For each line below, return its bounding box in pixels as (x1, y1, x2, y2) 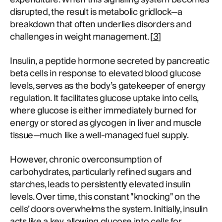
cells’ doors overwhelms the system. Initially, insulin (10, 202, 208, 217)
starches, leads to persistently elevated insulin (10, 177, 191, 192)
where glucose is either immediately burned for (10, 103, 197, 118)
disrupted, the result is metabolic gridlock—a (10, 4, 182, 20)
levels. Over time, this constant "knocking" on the (10, 189, 201, 205)
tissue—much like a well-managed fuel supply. (10, 128, 189, 143)
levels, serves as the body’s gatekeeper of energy (10, 78, 206, 94)
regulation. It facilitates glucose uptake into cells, (10, 91, 198, 106)
